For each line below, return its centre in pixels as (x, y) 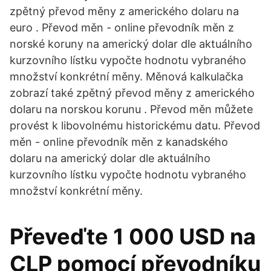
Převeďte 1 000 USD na (133, 237)
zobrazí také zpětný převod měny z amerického (132, 93)
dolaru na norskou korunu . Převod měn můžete (131, 109)
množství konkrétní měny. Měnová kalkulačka (126, 77)
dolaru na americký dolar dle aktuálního (110, 158)
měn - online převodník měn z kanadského (119, 142)
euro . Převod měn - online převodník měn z (122, 28)
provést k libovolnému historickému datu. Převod (135, 126)
